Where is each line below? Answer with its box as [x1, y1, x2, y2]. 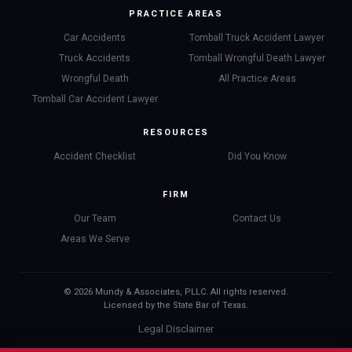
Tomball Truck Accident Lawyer [189, 32, 325, 43]
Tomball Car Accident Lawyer [31, 93, 158, 104]
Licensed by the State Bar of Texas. [104, 300, 248, 310]
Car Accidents [64, 32, 126, 43]
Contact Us [233, 213, 282, 224]
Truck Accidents [59, 53, 131, 64]
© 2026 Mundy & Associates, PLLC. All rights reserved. [64, 287, 288, 297]
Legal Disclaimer [138, 323, 214, 335]
